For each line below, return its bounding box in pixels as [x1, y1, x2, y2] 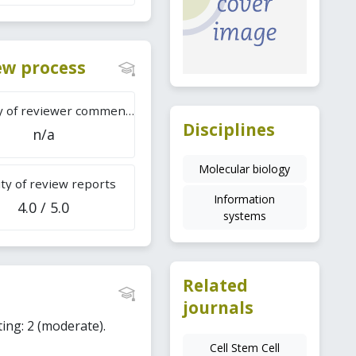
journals [182, 296, 253, 319]
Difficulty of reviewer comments [125, 103, 134, 119]
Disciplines [182, 118, 275, 141]
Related [182, 274, 248, 297]
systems [222, 208, 266, 224]
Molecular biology [199, 161, 291, 177]
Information [214, 192, 276, 207]
